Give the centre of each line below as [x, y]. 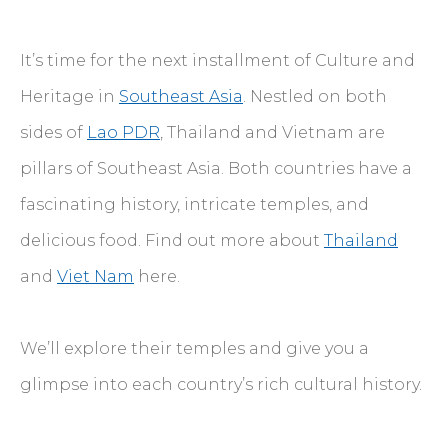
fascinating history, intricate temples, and [194, 204]
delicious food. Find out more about [172, 240]
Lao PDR [123, 132]
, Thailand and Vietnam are [272, 132]
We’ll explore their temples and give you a [194, 348]
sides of [53, 132]
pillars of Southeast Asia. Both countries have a [216, 168]
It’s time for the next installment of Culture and [217, 60]
